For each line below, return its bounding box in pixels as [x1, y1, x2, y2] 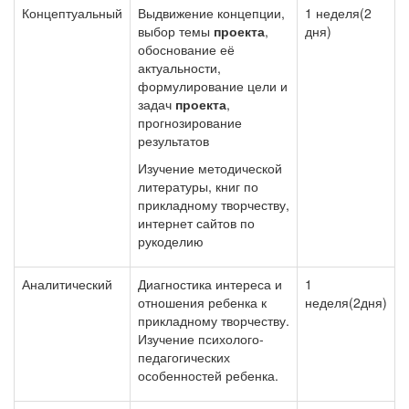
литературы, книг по [138, 177, 258, 195]
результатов [138, 131, 209, 150]
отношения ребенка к [138, 293, 270, 311]
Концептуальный [22, 4, 122, 22]
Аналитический [22, 275, 112, 293]
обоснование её [138, 40, 235, 58]
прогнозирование [138, 113, 242, 131]
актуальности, [138, 58, 221, 77]
